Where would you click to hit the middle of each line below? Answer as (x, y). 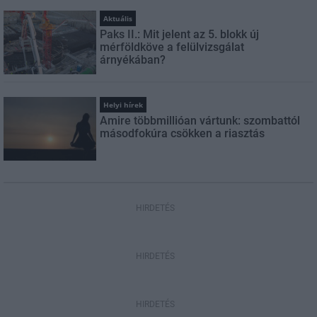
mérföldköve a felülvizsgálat (172, 47)
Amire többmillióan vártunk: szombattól (200, 121)
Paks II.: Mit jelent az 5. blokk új (180, 34)
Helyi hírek (123, 105)
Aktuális (118, 18)
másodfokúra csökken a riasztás (183, 133)
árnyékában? (133, 60)
